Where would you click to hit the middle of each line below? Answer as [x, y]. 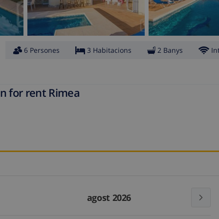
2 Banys [170, 50]
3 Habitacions [109, 50]
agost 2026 [109, 198]
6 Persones [42, 50]
